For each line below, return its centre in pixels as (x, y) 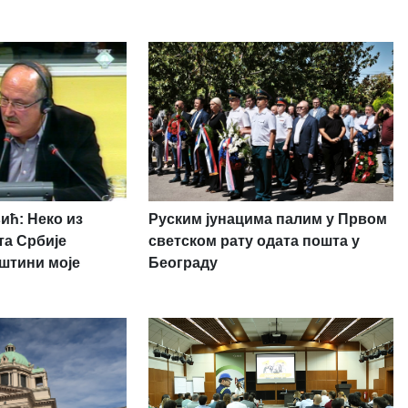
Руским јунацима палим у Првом (267, 219)
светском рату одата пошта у (254, 240)
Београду (183, 262)
